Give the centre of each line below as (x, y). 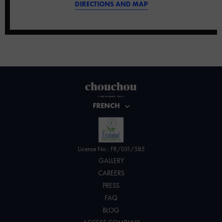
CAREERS (111, 173)
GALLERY (111, 161)
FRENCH (106, 106)
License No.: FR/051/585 (111, 149)
